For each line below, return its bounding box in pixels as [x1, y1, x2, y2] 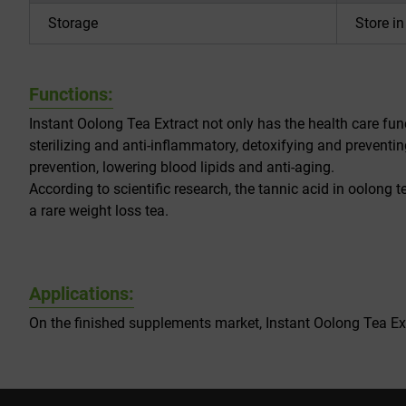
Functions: [29, 83, 113, 105]
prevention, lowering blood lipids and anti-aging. [29, 159, 334, 176]
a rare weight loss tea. [29, 202, 169, 219]
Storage [48, 14, 98, 32]
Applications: [29, 283, 134, 304]
